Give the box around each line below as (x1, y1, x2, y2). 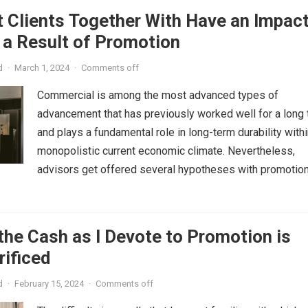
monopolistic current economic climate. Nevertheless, (37, 144, 295, 157)
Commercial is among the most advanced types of (37, 88, 278, 102)
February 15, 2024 (14, 278, 84, 289)
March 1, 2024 (14, 62, 69, 73)
